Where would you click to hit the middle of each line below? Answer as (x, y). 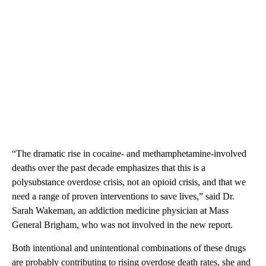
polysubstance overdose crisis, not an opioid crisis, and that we (129, 182)
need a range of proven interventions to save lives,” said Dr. (123, 196)
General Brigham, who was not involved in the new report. (122, 225)
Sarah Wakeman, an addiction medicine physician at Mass (120, 210)
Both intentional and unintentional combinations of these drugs (129, 248)
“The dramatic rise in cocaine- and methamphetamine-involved (129, 153)
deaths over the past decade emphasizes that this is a (109, 168)
